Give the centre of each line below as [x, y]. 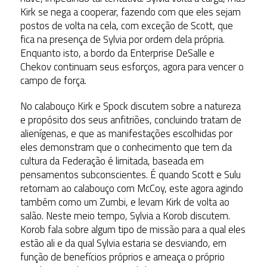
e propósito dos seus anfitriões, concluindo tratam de [131, 120]
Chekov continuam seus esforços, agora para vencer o [132, 67]
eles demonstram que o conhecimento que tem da [126, 148]
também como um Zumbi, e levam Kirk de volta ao [125, 202]
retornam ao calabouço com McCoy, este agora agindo [131, 189]
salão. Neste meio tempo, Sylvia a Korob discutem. [125, 216]
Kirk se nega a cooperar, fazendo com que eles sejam [130, 12]
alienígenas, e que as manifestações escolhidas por [126, 134]
